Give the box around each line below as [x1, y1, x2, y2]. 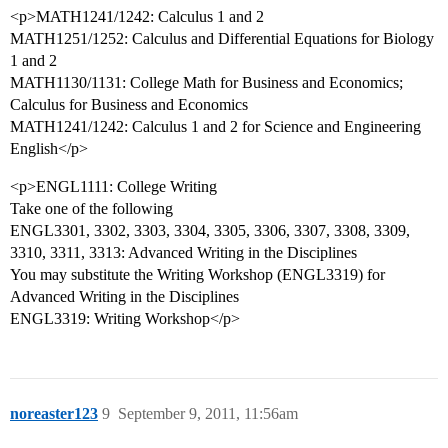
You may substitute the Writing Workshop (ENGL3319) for [10, 266, 385, 284]
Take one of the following [10, 200, 173, 218]
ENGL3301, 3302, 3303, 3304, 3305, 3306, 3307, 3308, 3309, [10, 222, 410, 240]
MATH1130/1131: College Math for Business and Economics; [10, 74, 403, 92]
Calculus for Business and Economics [10, 96, 248, 114]
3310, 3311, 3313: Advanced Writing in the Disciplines [10, 244, 357, 262]
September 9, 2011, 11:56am [118, 405, 298, 423]
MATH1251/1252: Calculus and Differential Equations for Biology [10, 30, 434, 48]
